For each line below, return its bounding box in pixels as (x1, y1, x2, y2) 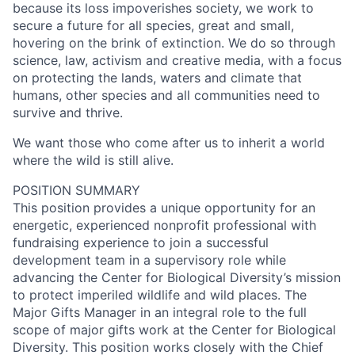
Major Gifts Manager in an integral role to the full (13, 303, 307, 320)
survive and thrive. (13, 104, 123, 120)
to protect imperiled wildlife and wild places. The (13, 286, 307, 303)
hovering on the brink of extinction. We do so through (13, 34, 335, 51)
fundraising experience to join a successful (13, 234, 269, 250)
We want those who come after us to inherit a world (13, 134, 325, 151)
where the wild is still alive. (13, 151, 174, 168)
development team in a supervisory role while (13, 251, 286, 268)
